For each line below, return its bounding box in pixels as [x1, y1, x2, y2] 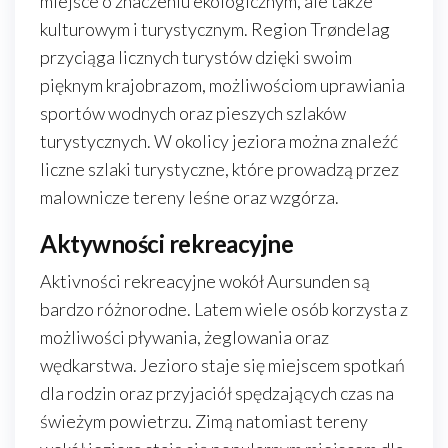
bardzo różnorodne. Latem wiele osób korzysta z [40, 298, 408, 320]
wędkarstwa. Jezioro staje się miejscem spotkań [40, 354, 405, 376]
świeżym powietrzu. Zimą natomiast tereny [40, 410, 368, 432]
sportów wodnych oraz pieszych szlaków [40, 102, 346, 124]
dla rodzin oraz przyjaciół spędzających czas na [40, 382, 394, 404]
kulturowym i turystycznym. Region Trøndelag [40, 18, 390, 40]
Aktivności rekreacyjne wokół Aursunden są [40, 270, 370, 292]
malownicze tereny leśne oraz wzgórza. [40, 186, 339, 208]
